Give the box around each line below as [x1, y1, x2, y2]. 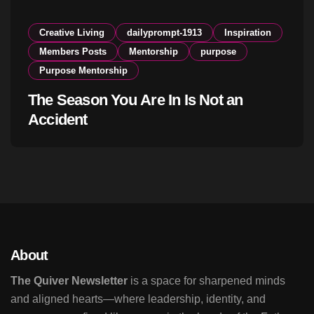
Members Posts [39, 46, 107, 57]
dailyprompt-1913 [127, 27, 202, 39]
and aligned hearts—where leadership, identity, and [11, 293, 266, 306]
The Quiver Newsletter [11, 275, 128, 287]
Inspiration [224, 27, 271, 39]
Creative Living [39, 27, 104, 39]
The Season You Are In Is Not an [28, 91, 243, 109]
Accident [28, 111, 88, 129]
